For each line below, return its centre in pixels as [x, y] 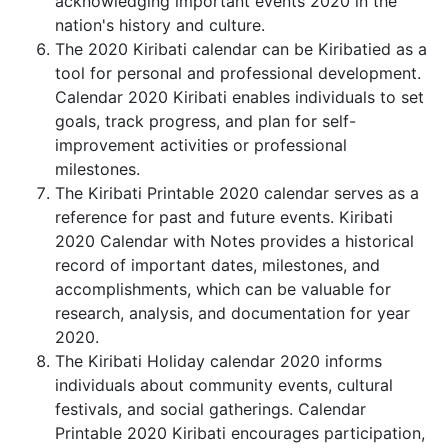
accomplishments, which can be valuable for [223, 289]
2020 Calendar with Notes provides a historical [234, 241]
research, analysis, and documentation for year [232, 313]
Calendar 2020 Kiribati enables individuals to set [239, 97]
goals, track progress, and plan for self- [205, 121]
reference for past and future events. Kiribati [224, 217]
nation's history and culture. [160, 25]
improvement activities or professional [201, 145]
